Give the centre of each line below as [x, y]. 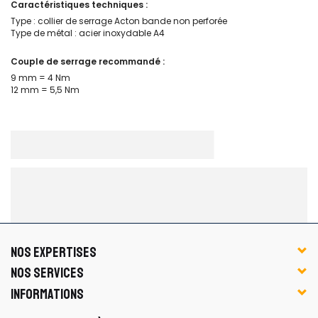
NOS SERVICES [47, 273]
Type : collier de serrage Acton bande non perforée [119, 21]
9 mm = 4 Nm [40, 78]
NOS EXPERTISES [54, 252]
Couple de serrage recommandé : [88, 61]
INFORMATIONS [47, 294]
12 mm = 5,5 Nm [45, 90]
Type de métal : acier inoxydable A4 [88, 33]
